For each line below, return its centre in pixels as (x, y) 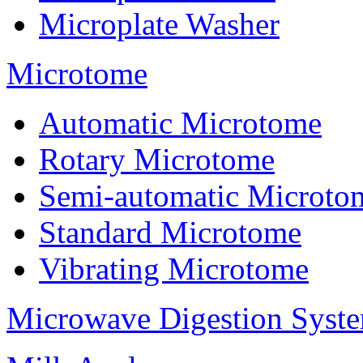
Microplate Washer (159, 24)
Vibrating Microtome (174, 269)
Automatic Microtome (180, 123)
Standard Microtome (170, 233)
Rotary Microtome (157, 160)
